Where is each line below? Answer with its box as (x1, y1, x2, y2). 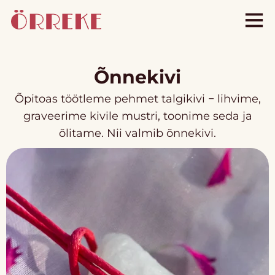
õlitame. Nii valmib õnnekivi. (59, 126, 216, 140)
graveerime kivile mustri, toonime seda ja (23, 109, 252, 123)
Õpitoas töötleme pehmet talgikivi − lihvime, (14, 91, 261, 106)
